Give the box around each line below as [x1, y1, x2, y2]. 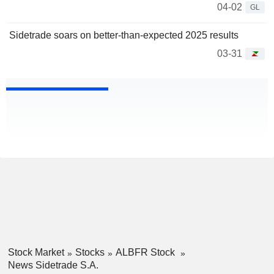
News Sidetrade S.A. [7, 260, 98, 271]
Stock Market [7, 247, 64, 258]
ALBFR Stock [115, 247, 177, 258]
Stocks [75, 247, 105, 258]
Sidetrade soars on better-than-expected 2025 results [9, 30, 239, 41]
